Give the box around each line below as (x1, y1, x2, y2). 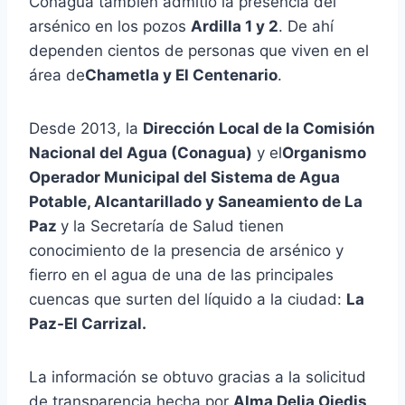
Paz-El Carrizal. (29, 314, 146, 333)
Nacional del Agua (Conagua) (29, 143, 252, 162)
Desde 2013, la (29, 118, 143, 137)
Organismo (282, 143, 366, 162)
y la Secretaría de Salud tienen (61, 216, 284, 235)
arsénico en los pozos (29, 16, 191, 35)
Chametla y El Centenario (85, 65, 278, 84)
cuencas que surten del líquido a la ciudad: (29, 289, 346, 308)
